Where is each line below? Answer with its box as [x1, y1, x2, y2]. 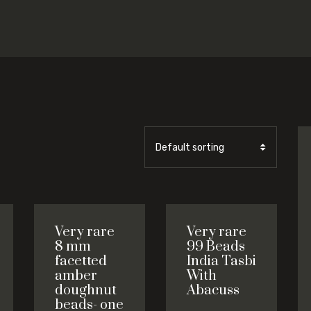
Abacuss [187, 282, 239, 299]
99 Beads [187, 238, 245, 255]
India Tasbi [187, 253, 256, 270]
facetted [55, 253, 107, 270]
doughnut [55, 282, 117, 299]
